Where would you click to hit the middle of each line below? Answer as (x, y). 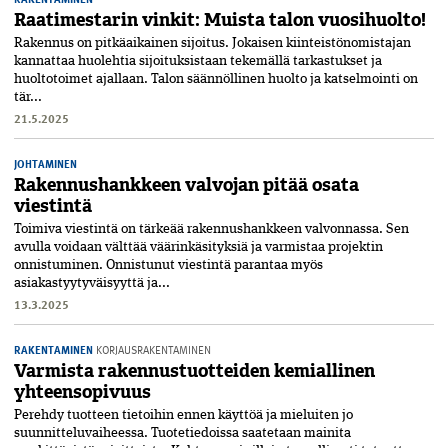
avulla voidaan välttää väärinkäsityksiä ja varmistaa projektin (198, 247)
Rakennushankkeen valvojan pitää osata (186, 185)
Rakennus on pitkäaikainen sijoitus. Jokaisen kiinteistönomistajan (212, 43)
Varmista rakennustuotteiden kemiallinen (194, 371)
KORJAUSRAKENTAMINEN (153, 350)
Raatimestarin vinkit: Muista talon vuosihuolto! (220, 20)
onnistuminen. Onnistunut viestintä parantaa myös (168, 265)
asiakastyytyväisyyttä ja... (92, 283)
